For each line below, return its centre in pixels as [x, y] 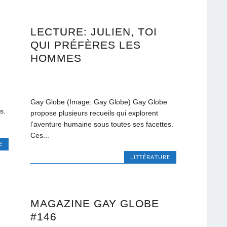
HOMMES [56, 58]
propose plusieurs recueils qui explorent [94, 113]
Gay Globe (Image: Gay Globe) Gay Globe [99, 102]
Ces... [40, 136]
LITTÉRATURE [150, 157]
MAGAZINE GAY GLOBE [95, 204]
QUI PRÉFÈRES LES [86, 45]
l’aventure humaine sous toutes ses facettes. [102, 124]
